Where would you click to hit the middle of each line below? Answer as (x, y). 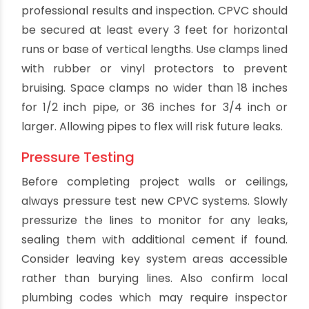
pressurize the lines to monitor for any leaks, (154, 297)
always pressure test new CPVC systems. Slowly (154, 277)
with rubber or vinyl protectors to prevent (154, 145)
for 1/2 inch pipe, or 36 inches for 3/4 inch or (154, 183)
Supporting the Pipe (88, 43)
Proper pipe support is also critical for (154, 68)
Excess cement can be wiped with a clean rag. (147, 12)
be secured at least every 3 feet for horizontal (154, 106)
